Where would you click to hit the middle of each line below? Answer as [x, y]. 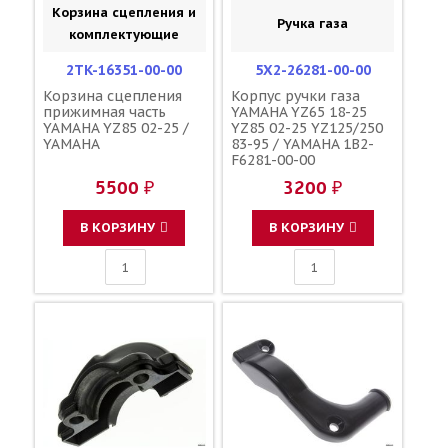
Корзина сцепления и [124, 13]
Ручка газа [313, 24]
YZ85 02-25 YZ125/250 [307, 128]
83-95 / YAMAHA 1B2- [303, 144]
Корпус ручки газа [296, 96]
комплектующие [124, 35]
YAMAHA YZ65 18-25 [299, 112]
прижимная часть [104, 112]
